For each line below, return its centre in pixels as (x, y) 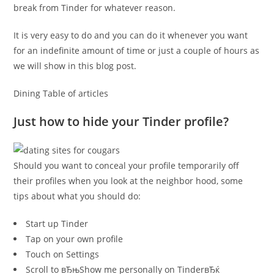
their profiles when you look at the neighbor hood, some (128, 181)
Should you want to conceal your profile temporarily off (127, 165)
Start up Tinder (57, 224)
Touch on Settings (63, 254)
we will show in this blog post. (75, 66)
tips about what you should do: (77, 196)
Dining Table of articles (61, 93)
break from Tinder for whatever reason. (95, 8)
